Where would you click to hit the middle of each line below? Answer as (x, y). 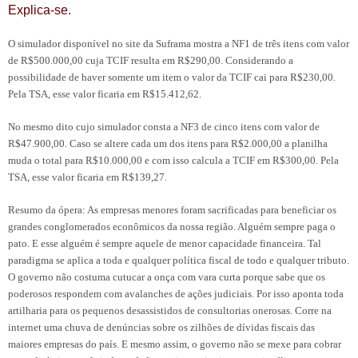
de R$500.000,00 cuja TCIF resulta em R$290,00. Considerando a (151, 60)
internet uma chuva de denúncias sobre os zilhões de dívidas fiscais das (161, 327)
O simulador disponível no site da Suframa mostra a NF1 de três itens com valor (179, 43)
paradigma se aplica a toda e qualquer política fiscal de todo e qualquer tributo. (179, 260)
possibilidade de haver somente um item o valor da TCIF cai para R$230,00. (172, 77)
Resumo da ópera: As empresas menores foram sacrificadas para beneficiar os (172, 209)
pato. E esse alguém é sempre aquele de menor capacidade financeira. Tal (165, 243)
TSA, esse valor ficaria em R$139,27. (88, 177)
